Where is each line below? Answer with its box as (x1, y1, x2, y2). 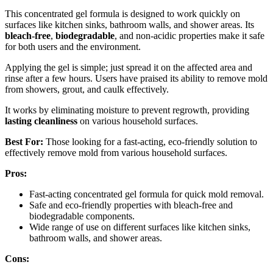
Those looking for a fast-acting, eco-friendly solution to (43, 136, 257, 147)
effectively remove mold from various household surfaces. (5, 147, 227, 158)
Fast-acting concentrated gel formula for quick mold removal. (29, 188, 264, 199)
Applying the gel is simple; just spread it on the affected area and (5, 62, 252, 73)
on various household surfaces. (77, 115, 198, 126)
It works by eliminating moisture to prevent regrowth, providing (5, 104, 249, 115)
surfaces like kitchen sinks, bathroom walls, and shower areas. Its (5, 19, 254, 30)
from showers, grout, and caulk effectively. (5, 83, 169, 94)
